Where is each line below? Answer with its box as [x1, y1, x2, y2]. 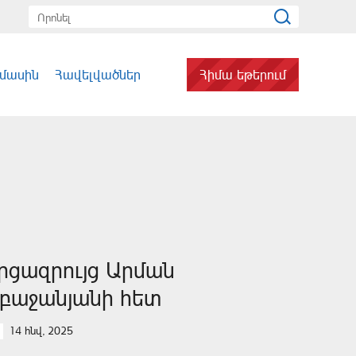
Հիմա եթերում [199, 66, 286, 83]
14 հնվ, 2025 [9, 323, 73, 337]
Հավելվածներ [55, 66, 141, 83]
